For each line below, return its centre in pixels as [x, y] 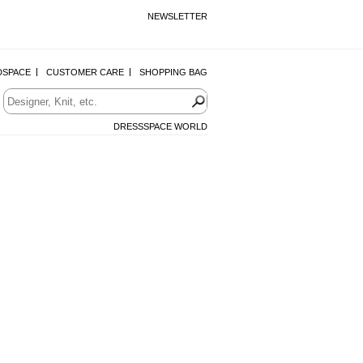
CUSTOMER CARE [85, 72]
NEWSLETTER [177, 16]
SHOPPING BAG [173, 72]
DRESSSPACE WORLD [160, 126]
